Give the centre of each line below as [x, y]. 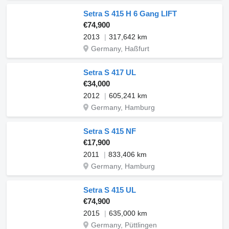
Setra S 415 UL [110, 190]
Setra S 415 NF [110, 131]
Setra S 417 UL [110, 72]
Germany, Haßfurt [120, 49]
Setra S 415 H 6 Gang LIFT [130, 14]
